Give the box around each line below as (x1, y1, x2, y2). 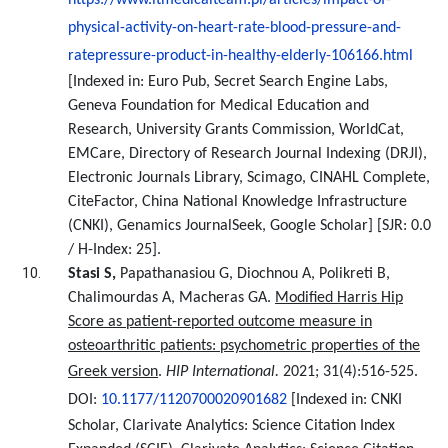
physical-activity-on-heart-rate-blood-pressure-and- (68, 20, 401, 36)
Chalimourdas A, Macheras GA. (68, 290, 275, 306)
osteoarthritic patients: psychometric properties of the (68, 338, 420, 354)
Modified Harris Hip (275, 290, 403, 306)
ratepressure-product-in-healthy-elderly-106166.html (68, 48, 413, 64)
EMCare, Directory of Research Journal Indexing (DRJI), (68, 146, 427, 162)
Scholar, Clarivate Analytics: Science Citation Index (68, 418, 395, 434)
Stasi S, (68, 266, 120, 282)
